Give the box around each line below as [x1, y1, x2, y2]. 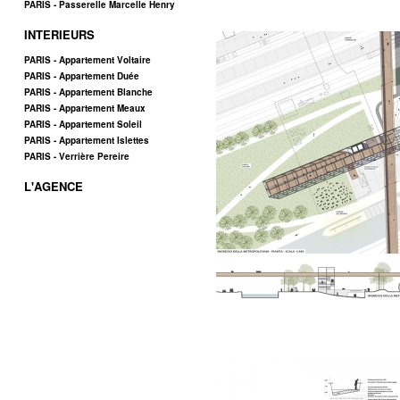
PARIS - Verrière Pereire [24, 150, 129, 162]
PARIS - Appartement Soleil [24, 118, 142, 130]
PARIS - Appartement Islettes [24, 134, 149, 146]
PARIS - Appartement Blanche [24, 86, 153, 98]
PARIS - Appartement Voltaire [24, 54, 151, 66]
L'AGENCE [24, 178, 83, 195]
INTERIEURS [24, 26, 95, 43]
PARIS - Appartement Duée [24, 70, 139, 82]
